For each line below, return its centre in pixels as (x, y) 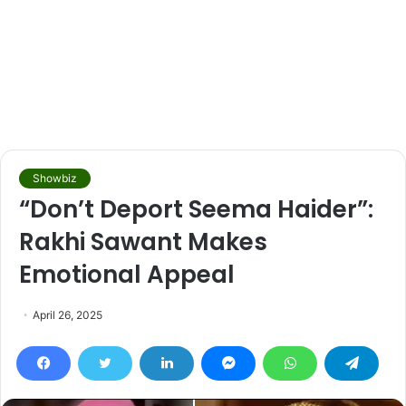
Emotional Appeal (127, 275)
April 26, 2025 (68, 315)
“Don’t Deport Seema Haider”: (196, 209)
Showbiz (55, 178)
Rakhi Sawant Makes (143, 242)
